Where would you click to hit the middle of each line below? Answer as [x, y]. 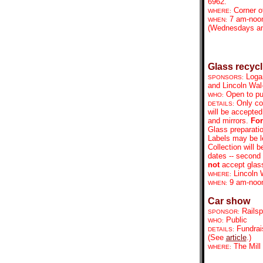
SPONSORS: [225, 77]
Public [235, 220]
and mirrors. [229, 121]
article [236, 237]
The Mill [247, 246]
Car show [229, 201]
